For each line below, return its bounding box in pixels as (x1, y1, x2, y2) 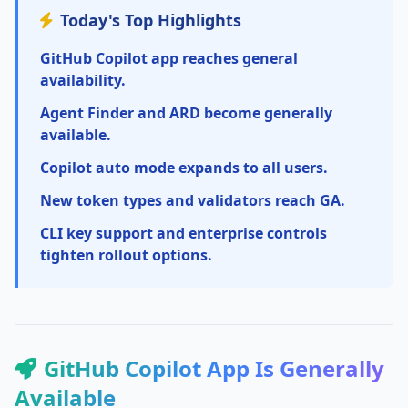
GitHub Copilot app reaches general (40, 48, 298, 68)
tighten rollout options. (40, 245, 212, 265)
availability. (40, 70, 126, 90)
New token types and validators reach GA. (40, 190, 345, 210)
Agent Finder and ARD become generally (40, 103, 332, 123)
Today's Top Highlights (60, 9, 241, 31)
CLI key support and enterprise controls (40, 223, 327, 243)
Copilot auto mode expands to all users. (40, 158, 328, 178)
